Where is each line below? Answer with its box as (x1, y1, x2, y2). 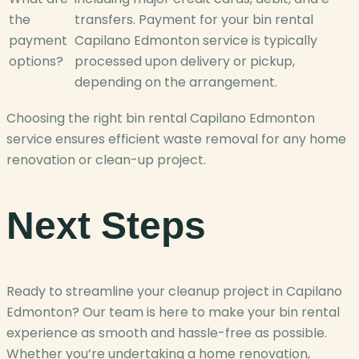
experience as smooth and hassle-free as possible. (6, 324, 327, 343)
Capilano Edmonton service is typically (75, 31, 317, 50)
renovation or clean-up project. (6, 151, 206, 170)
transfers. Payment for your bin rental (75, 10, 313, 30)
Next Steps (6, 204, 206, 248)
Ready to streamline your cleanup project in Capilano (6, 282, 342, 301)
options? (9, 52, 63, 71)
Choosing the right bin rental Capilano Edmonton (6, 109, 315, 128)
